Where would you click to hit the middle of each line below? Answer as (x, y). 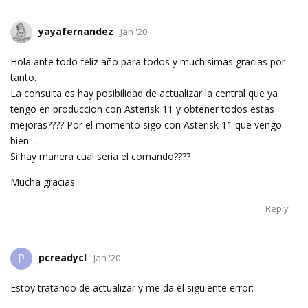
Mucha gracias (43, 182)
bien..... (25, 141)
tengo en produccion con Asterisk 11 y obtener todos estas (142, 109)
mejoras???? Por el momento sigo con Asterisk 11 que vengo (146, 125)
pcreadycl (63, 257)
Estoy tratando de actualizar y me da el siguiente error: (132, 288)
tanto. (23, 78)
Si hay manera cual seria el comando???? (100, 157)
